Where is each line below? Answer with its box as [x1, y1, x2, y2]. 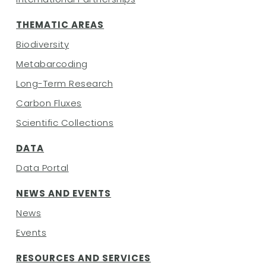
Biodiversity [16, 37, 69, 50]
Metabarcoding [16, 57, 88, 70]
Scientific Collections [16, 116, 114, 129]
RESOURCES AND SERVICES [16, 251, 151, 264]
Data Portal [16, 161, 69, 174]
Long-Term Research [16, 77, 113, 90]
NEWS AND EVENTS [16, 186, 112, 199]
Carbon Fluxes [16, 96, 82, 109]
